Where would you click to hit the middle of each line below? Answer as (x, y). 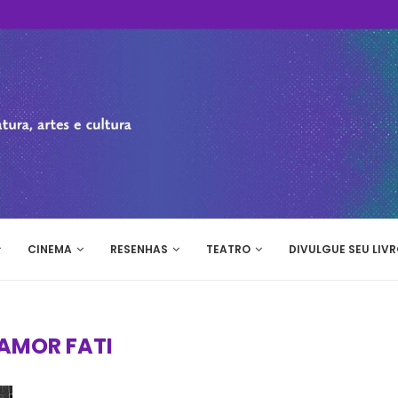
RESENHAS (139, 249)
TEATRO (228, 249)
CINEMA (50, 249)
